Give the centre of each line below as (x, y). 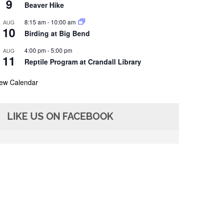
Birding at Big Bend (57, 33)
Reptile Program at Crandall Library (83, 61)
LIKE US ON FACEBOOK (61, 116)
